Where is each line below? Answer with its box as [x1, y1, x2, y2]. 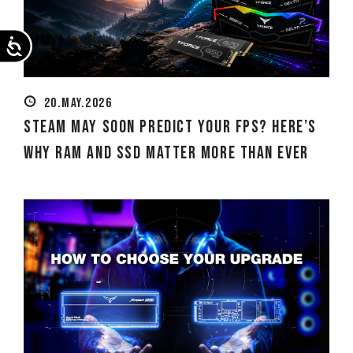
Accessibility [24, 35, 84, 49]
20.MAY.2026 [43, 95, 112, 111]
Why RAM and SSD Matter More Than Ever [24, 142, 309, 164]
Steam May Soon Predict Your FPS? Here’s [24, 116, 317, 138]
